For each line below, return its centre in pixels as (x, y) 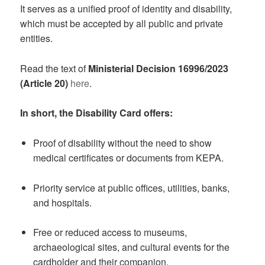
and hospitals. (62, 202)
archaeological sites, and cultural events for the (131, 247)
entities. (37, 38)
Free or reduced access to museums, (110, 232)
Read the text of (54, 68)
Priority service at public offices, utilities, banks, (131, 188)
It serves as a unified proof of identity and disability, (126, 9)
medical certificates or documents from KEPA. (128, 157)
